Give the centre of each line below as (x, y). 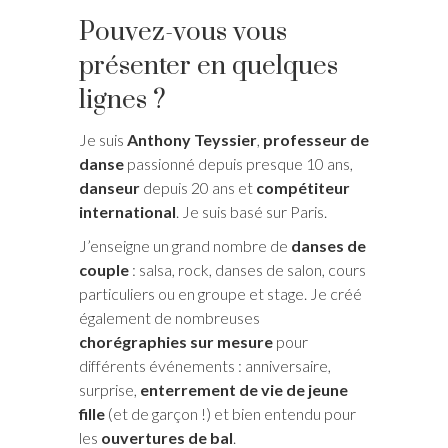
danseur (109, 188)
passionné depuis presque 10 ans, (238, 164)
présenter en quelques (208, 67)
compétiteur (303, 188)
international (127, 212)
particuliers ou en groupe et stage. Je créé (220, 294)
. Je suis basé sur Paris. (251, 212)
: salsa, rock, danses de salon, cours (247, 270)
